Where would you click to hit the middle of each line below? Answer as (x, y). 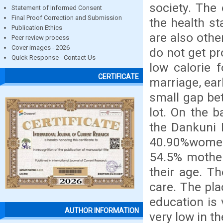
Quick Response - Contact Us (54, 57)
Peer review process (40, 38)
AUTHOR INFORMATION (102, 211)
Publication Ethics (37, 28)
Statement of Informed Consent (57, 8)
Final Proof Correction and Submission (67, 18)
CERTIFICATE (118, 77)
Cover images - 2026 (41, 48)
